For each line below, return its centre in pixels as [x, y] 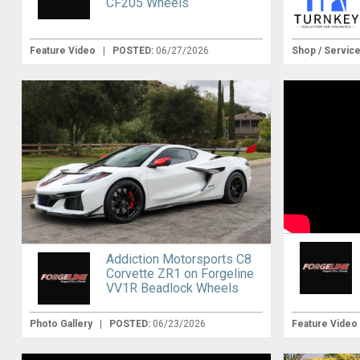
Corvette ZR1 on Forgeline [180, 274]
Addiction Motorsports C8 [178, 260]
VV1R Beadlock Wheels [172, 288]
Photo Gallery [62, 324]
